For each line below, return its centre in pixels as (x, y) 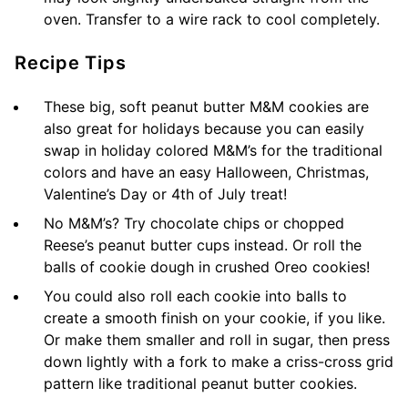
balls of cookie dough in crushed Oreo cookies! (207, 266)
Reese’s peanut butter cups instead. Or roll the (203, 245)
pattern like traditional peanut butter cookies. (200, 383)
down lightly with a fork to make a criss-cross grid (219, 361)
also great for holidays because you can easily (204, 128)
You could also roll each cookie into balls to (195, 296)
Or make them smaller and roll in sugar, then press (217, 339)
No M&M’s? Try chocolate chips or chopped (194, 223)
